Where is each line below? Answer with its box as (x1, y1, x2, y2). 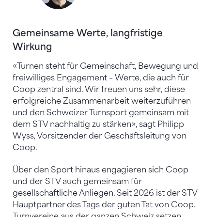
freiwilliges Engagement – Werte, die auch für (13, 73, 189, 83)
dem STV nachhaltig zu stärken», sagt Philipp (13, 120, 184, 129)
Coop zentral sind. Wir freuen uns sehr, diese (13, 85, 185, 94)
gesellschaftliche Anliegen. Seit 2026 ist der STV (13, 188, 197, 198)
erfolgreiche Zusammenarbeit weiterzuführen (13, 96, 191, 106)
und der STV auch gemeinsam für (13, 177, 142, 186)
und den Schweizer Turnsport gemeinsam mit (13, 108, 189, 118)
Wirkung (13, 41, 56, 53)
